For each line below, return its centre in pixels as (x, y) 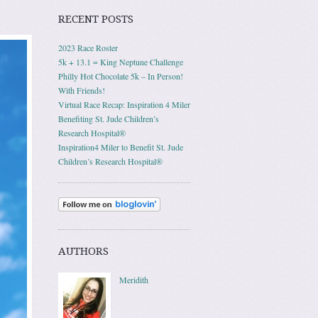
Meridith (134, 280)
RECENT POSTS (96, 19)
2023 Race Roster (88, 48)
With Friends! (82, 90)
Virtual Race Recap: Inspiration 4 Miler (124, 104)
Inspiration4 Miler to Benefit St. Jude (121, 147)
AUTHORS (83, 251)
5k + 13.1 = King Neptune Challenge (121, 62)
